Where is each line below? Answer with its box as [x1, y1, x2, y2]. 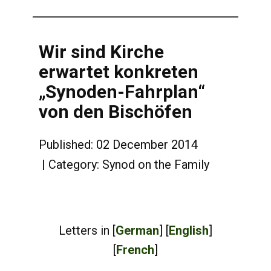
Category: [48, 157, 102, 172]
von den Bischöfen [39, 101, 192, 122]
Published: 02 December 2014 [39, 137, 198, 152]
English [169, 223, 209, 238]
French [116, 243, 154, 257]
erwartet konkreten [39, 61, 198, 82]
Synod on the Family [102, 157, 209, 172]
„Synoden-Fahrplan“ [39, 81, 205, 102]
